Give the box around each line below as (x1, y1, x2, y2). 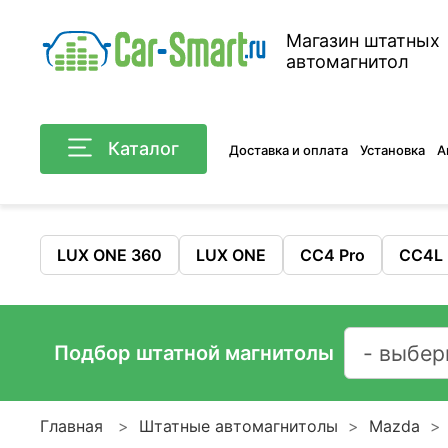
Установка (360, 142, 426, 158)
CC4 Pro (300, 245, 365, 265)
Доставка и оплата (229, 142, 349, 158)
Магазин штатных (286, 30, 440, 51)
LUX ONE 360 (57, 245, 162, 265)
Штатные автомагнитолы (139, 416, 338, 437)
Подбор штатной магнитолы (54, 341, 334, 365)
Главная (40, 416, 103, 437)
